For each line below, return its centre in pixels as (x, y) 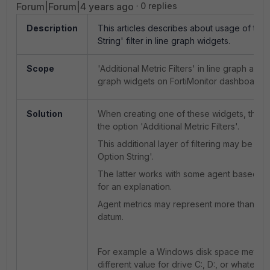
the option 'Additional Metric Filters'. (168, 126)
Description (52, 28)
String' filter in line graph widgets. (164, 41)
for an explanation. (135, 187)
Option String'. (126, 156)
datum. (111, 217)
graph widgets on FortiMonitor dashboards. (183, 81)
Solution (45, 114)
